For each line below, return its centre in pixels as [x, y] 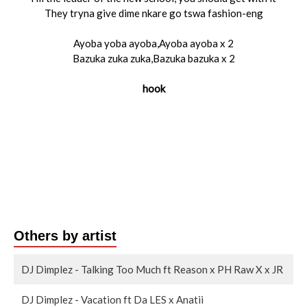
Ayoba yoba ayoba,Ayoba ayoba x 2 [153, 43]
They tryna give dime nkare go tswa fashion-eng [153, 13]
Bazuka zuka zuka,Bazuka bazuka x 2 [153, 58]
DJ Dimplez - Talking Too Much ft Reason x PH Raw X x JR [152, 269]
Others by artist [65, 236]
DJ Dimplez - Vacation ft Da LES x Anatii [112, 299]
